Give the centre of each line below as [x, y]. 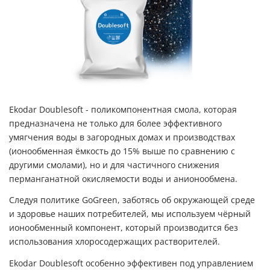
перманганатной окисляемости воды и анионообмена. [123, 179]
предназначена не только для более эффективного [115, 123]
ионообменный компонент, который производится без [124, 228]
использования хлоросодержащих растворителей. [115, 242]
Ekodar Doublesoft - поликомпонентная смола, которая [123, 109]
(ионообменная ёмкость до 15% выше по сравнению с [122, 151]
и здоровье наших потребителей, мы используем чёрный [130, 214]
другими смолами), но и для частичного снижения [114, 165]
